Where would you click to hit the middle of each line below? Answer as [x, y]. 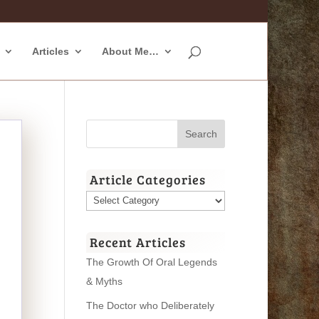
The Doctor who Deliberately [150, 305]
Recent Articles [137, 242]
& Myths [104, 281]
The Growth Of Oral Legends [151, 262]
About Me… [131, 51]
